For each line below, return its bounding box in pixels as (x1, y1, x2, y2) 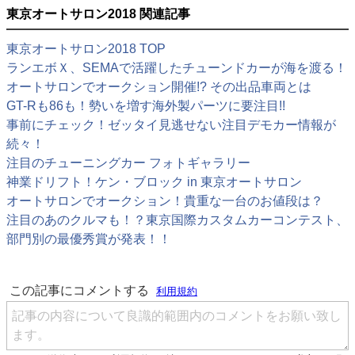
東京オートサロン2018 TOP (6, 42, 166, 56)
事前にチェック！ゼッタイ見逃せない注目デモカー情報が (6, 118, 336, 132)
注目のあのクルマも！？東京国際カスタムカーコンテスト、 (6, 213, 349, 227)
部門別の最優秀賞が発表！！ (6, 232, 171, 246)
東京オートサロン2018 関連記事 (6, 7, 190, 21)
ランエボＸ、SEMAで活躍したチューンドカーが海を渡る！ (6, 61, 347, 75)
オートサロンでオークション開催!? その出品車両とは (6, 80, 311, 94)
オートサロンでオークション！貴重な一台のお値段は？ (6, 194, 323, 208)
